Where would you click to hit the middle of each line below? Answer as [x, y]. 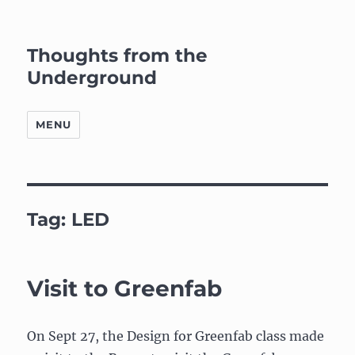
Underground [92, 78]
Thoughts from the [118, 55]
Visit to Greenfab [125, 288]
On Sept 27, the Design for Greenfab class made [176, 336]
